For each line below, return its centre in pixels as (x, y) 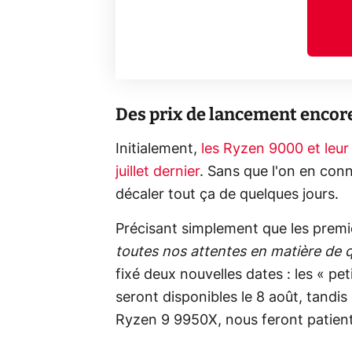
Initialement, (158, 149)
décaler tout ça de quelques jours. (227, 194)
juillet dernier (158, 172)
